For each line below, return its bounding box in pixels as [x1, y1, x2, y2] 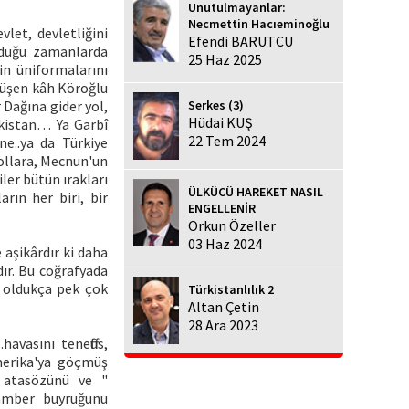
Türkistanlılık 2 [188, 281, 274, 299]
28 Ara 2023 [188, 316, 258, 335]
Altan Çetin [188, 298, 259, 317]
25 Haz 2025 [188, 49, 262, 68]
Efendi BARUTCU [188, 31, 293, 50]
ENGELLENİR [188, 200, 256, 217]
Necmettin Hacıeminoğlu [188, 15, 330, 32]
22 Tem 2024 [188, 131, 266, 150]
